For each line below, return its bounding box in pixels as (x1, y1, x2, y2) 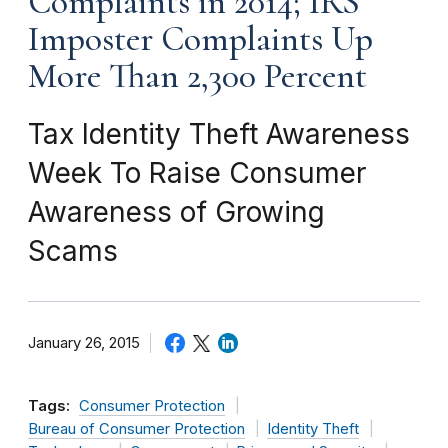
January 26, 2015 (28, 333, 140, 352)
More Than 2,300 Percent (28, 54, 367, 97)
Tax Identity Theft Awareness (28, 116, 410, 151)
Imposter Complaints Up (28, 17, 373, 60)
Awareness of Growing (28, 194, 325, 229)
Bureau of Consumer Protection (28, 419, 245, 438)
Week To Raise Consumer (28, 155, 366, 190)
